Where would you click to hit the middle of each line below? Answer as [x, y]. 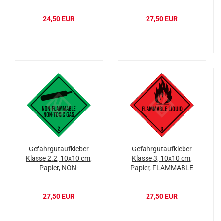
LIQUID [162, 177]
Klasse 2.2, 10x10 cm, [59, 159]
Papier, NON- [59, 168]
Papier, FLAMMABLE [162, 168]
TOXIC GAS [59, 187]
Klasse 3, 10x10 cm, [162, 159]
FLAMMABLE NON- [59, 177]
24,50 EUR [59, 19]
